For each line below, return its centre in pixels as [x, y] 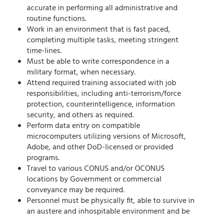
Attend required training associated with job [101, 83]
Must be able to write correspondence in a [98, 62]
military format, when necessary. [81, 73]
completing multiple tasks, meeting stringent [103, 41]
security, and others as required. [80, 116]
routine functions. [57, 19]
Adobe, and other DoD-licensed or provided [100, 148]
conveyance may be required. [76, 191]
